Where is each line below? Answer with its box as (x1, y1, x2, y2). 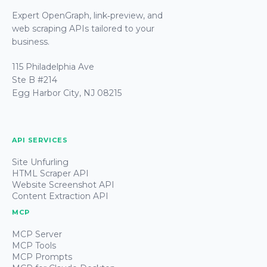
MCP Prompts (12, 251, 72, 262)
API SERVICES (12, 135, 68, 144)
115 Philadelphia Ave (12, 61, 94, 72)
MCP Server (12, 228, 62, 240)
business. (12, 36, 49, 47)
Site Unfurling (12, 156, 69, 167)
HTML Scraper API (12, 167, 89, 179)
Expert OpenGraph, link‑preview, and (12, 10, 163, 21)
